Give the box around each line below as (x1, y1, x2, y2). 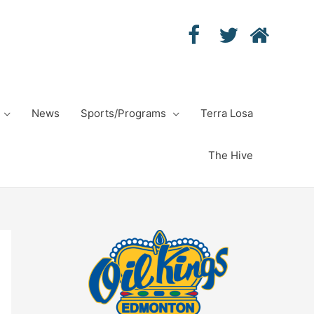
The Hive (208, 149, 253, 162)
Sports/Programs (81, 107, 166, 120)
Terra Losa (200, 107, 253, 120)
